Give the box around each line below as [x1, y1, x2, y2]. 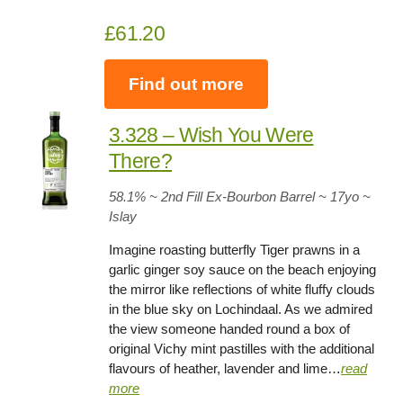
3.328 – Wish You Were [109, 123, 314, 148]
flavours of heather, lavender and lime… [109, 361, 342, 377]
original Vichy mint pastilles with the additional [109, 341, 375, 357]
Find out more [129, 74, 245, 94]
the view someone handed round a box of [109, 321, 351, 337]
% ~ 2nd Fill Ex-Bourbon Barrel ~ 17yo [134, 189, 360, 205]
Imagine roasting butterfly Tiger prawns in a [109, 242, 361, 258]
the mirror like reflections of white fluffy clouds [109, 282, 376, 298]
